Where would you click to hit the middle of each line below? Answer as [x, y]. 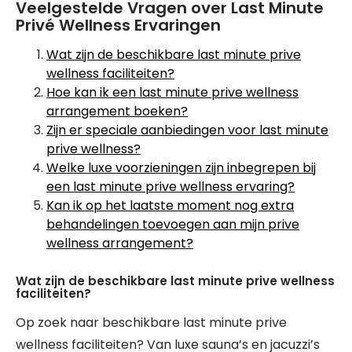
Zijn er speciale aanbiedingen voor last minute [187, 130]
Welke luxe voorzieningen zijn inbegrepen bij [181, 168]
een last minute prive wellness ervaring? [170, 187]
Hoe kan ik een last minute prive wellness [172, 92]
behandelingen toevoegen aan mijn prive [173, 224]
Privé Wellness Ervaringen [118, 25]
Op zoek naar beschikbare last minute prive [151, 323]
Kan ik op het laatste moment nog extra [170, 205]
